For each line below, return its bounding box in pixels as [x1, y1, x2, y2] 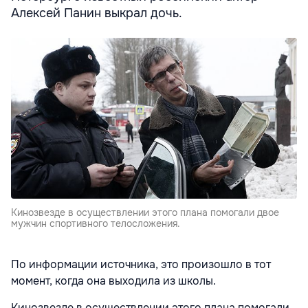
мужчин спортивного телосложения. [11, 217, 180, 230]
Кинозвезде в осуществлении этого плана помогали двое [11, 206, 279, 219]
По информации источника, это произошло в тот [11, 257, 271, 272]
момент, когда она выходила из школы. [11, 274, 216, 289]
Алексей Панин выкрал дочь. [11, 5, 182, 21]
